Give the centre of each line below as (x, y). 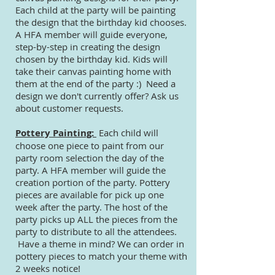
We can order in (151, 244)
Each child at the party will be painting (95, 10)
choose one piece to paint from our (90, 145)
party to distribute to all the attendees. (96, 231)
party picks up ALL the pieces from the (96, 219)
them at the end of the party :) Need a (95, 83)
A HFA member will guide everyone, (91, 34)
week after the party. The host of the (91, 207)
